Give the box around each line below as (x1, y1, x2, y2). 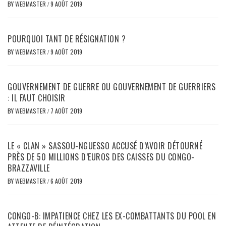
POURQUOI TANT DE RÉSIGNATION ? (8, 33, 126, 45)
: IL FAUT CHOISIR (8, 92, 66, 104)
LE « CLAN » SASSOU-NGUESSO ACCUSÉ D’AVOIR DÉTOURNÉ (8, 140, 202, 152)
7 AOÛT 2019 (50, 106, 82, 116)
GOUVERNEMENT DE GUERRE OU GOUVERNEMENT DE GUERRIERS (8, 81, 216, 93)
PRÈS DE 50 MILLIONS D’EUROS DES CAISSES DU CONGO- (8, 151, 195, 163)
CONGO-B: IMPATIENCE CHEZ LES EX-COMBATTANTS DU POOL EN (8, 210, 216, 222)
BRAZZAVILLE (8, 162, 50, 175)
